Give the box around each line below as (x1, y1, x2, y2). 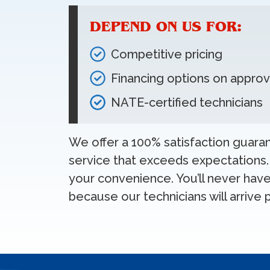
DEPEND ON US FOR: (90, 18, 242, 35)
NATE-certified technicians (111, 95, 263, 110)
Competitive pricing (111, 47, 222, 61)
